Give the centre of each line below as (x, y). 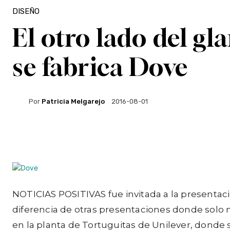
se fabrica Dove (100, 67)
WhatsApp (180, 136)
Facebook (52, 136)
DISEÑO (26, 11)
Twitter (114, 136)
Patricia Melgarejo (73, 101)
